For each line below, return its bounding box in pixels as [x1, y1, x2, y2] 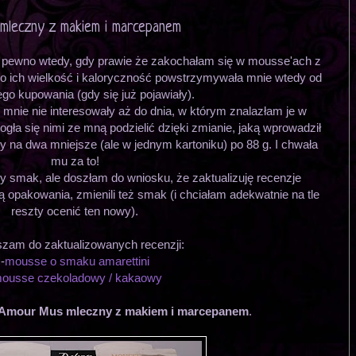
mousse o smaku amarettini [4, 253, 149, 268]
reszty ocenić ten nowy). [11, 203, 138, 218]
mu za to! [50, 153, 99, 168]
